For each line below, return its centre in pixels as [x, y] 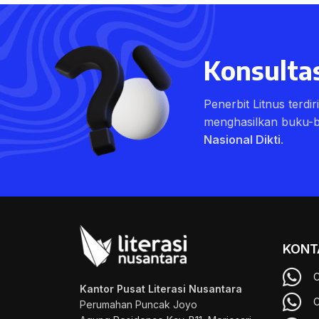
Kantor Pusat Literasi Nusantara [161, 289]
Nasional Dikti [242, 139]
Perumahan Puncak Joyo [138, 304]
